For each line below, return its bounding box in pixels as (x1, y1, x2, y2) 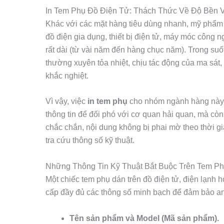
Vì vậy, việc (45, 97, 87, 106)
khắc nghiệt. (45, 71, 88, 80)
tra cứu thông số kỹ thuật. (45, 136, 134, 145)
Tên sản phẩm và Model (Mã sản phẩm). (69, 213, 219, 222)
